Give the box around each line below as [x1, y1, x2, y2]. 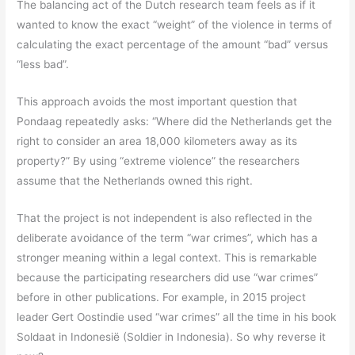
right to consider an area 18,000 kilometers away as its [17, 135, 298, 148]
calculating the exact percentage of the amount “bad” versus [17, 38, 329, 52]
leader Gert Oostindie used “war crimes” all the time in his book [17, 311, 337, 324]
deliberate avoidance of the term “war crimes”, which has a [17, 231, 319, 245]
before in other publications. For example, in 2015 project [17, 291, 307, 304]
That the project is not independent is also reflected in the [17, 212, 313, 225]
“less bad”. [17, 58, 70, 71]
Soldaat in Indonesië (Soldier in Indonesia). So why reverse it [17, 330, 326, 344]
